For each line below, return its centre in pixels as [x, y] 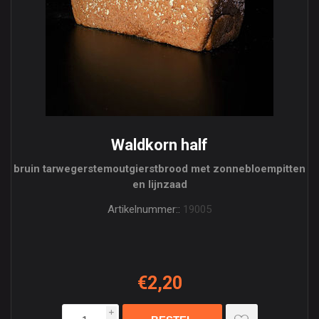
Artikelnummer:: [144, 209]
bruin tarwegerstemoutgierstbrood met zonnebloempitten [159, 169]
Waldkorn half [159, 145]
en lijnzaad [159, 184]
